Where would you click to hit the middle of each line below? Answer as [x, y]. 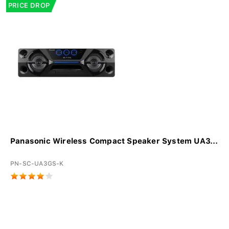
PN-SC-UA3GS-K [37, 164]
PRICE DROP [29, 6]
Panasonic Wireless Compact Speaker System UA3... [114, 141]
